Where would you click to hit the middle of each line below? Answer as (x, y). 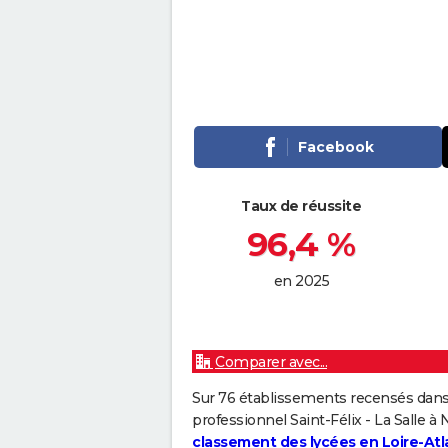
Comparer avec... (271, 362)
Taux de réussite (301, 206)
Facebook (335, 147)
